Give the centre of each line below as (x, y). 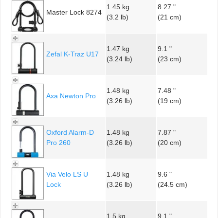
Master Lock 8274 (74, 12)
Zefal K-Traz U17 (73, 54)
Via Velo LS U (67, 174)
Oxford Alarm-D (70, 132)
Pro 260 (58, 142)
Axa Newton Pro (71, 96)
